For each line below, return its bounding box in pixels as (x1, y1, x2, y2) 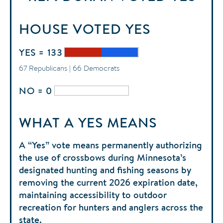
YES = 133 (19, 45, 63, 59)
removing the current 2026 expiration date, (19, 175, 198, 189)
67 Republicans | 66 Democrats (19, 63, 119, 73)
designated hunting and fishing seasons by (19, 163, 191, 176)
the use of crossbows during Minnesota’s (19, 150, 186, 164)
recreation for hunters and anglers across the (19, 200, 203, 214)
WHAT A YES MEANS (19, 112, 157, 132)
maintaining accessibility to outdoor (19, 188, 167, 201)
